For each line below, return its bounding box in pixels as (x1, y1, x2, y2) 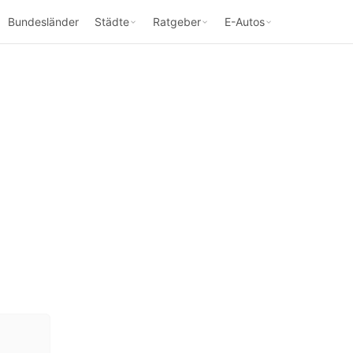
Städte (95, 14, 129, 28)
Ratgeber (153, 14, 201, 28)
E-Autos (225, 14, 265, 28)
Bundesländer (8, 14, 79, 28)
